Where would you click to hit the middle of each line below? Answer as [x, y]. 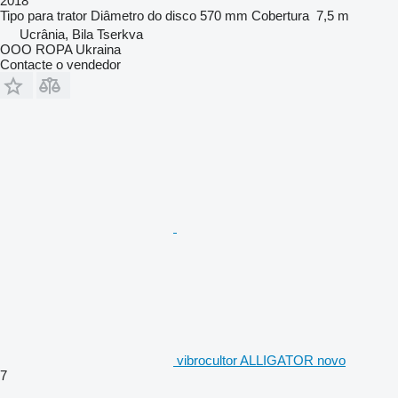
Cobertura [280, 15]
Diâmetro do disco [143, 15]
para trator [57, 15]
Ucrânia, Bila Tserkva [81, 34]
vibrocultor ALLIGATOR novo [261, 360]
